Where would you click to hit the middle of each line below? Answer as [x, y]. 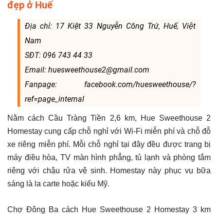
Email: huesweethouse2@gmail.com [87, 70]
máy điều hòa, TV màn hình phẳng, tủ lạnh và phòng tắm [109, 157]
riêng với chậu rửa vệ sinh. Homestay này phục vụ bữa [109, 171]
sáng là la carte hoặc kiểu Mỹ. [58, 184]
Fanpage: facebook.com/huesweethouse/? [110, 84]
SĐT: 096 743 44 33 [58, 55]
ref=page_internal [54, 99]
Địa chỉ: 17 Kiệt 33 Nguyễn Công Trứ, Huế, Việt [110, 26]
